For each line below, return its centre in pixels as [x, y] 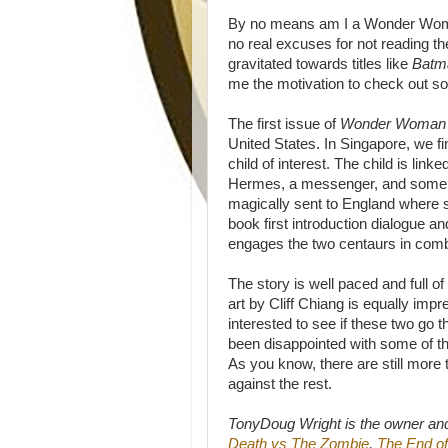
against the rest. [282, 384]
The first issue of [284, 124]
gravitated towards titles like [318, 64]
